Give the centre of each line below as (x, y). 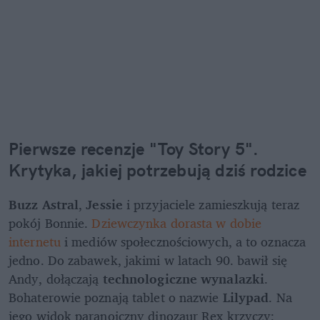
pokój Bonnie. (50, 222)
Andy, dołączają (56, 278)
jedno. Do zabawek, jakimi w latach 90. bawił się (148, 260)
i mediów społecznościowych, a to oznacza (183, 241)
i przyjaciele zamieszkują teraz (211, 204)
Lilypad (246, 297)
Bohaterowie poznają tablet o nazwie (116, 297)
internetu (35, 241)
